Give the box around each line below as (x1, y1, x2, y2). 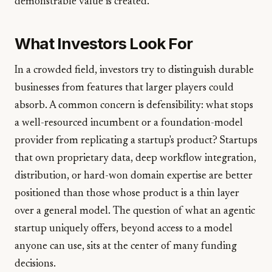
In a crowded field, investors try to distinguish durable (15, 65, 254, 76)
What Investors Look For (15, 34, 193, 53)
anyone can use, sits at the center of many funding (15, 241, 237, 252)
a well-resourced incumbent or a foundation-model (15, 118, 243, 129)
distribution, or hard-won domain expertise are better (15, 171, 253, 182)
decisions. (15, 259, 56, 270)
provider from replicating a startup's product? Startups (15, 135, 257, 146)
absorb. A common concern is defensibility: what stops (15, 100, 253, 111)
